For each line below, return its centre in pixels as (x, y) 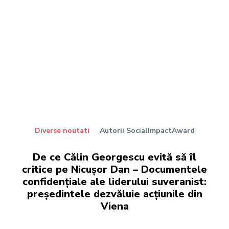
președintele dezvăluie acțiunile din (114, 194)
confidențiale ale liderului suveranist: (114, 182)
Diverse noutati (62, 131)
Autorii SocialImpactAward (147, 131)
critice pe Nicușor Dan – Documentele (114, 170)
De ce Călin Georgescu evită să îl (114, 157)
